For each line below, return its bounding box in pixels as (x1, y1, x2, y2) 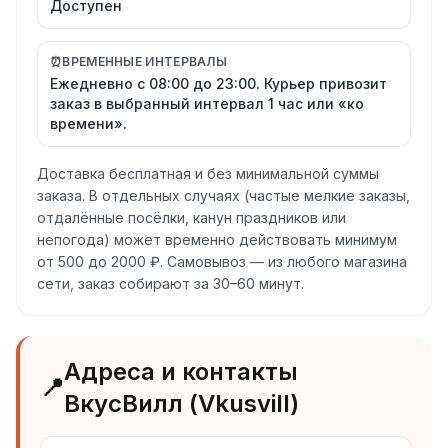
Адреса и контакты (64, 357, 298, 386)
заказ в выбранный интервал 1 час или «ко (50, 95, 364, 112)
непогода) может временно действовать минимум (37, 231, 397, 248)
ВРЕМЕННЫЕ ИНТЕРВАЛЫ (62, 54, 228, 69)
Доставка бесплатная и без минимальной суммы (37, 165, 379, 182)
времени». (50, 115, 127, 132)
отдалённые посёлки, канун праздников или (37, 209, 346, 226)
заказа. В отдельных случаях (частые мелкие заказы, (37, 187, 410, 204)
